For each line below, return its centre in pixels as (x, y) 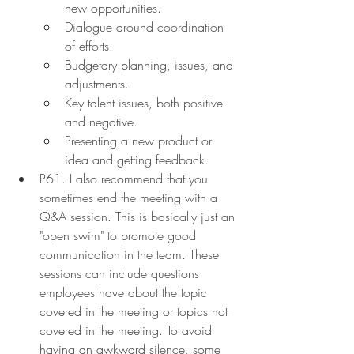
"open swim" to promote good (120, 235)
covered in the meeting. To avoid (128, 330)
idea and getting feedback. (137, 159)
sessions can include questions (121, 273)
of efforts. (89, 45)
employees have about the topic (125, 292)
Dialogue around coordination (146, 26)
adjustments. (97, 83)
